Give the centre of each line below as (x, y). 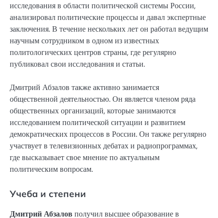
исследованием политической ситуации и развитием (98, 122)
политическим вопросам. (51, 169)
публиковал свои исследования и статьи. (77, 64)
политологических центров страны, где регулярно (93, 52)
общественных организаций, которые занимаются (93, 110)
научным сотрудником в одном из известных (84, 40)
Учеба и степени (48, 193)
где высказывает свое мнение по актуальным (85, 157)
